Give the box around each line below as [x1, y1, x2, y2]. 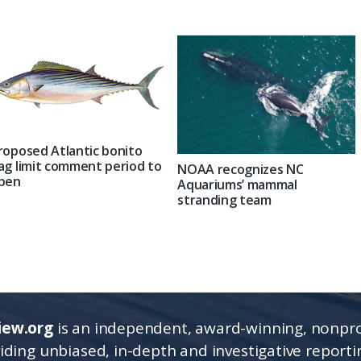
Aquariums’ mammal [177, 176, 297, 194]
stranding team [177, 191, 272, 210]
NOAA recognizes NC [177, 160, 304, 179]
